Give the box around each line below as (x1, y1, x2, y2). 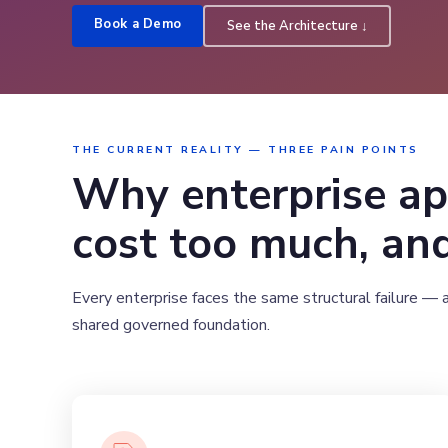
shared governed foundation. (72, 313, 270, 336)
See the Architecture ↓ (226, 16, 368, 35)
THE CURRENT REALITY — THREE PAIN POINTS (72, 141, 419, 157)
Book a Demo (94, 15, 182, 34)
